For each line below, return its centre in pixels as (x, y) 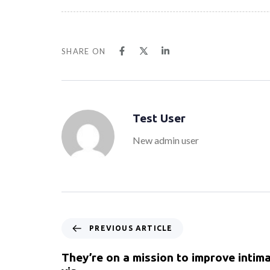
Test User (159, 118)
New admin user (166, 140)
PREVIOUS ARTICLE (131, 228)
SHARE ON (84, 52)
